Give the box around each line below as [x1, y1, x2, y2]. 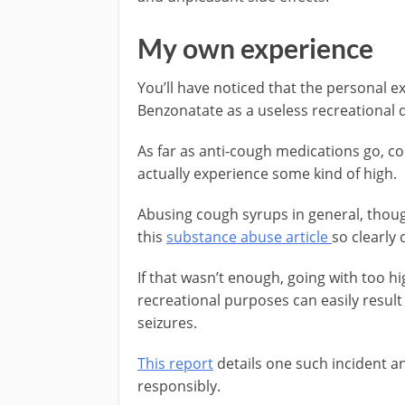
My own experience [137, 31, 373, 64]
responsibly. [137, 375, 221, 396]
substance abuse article [166, 226, 332, 247]
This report [137, 353, 213, 373]
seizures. [137, 312, 197, 333]
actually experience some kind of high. [137, 163, 397, 184]
